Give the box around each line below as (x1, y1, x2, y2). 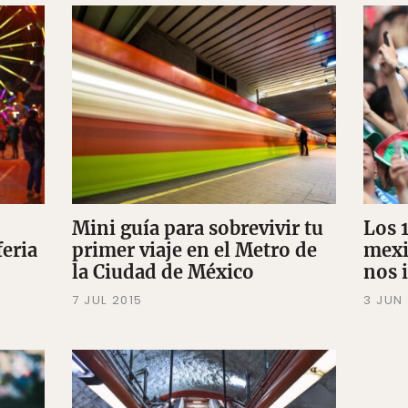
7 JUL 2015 (71, 291, 143, 309)
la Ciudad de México (71, 260, 254, 283)
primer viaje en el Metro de (71, 238, 317, 261)
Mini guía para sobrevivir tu (71, 216, 323, 240)
